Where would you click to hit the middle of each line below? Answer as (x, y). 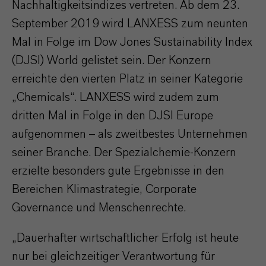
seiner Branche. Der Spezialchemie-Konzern (124, 153)
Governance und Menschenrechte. (99, 208)
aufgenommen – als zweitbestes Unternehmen (130, 134)
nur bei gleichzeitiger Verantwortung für (113, 256)
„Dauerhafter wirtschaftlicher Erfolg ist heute (125, 238)
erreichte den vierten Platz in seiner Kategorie (127, 79)
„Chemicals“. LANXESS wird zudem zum (115, 97)
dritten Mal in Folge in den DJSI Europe (113, 116)
